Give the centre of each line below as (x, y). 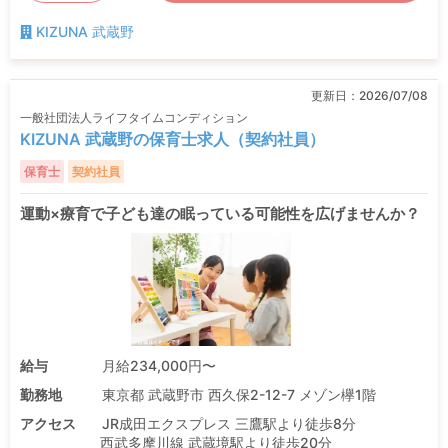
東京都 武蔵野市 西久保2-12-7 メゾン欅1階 (238, 394)
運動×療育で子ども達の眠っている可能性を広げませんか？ (220, 213)
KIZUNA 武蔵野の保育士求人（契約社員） (172, 139)
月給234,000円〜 (158, 365)
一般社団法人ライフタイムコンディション (134, 117)
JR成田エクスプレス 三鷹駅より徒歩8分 (228, 423)
